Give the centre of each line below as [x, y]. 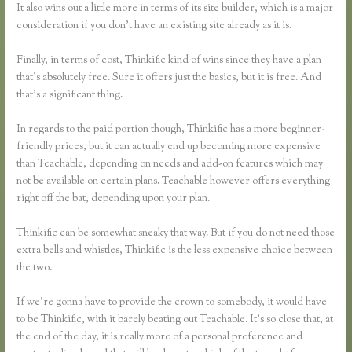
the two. [35, 268]
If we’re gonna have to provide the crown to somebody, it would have [172, 302]
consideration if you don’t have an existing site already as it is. [154, 26]
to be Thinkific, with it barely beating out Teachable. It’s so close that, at [175, 319]
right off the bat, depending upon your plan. [114, 199]
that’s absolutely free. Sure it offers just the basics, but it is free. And [169, 78]
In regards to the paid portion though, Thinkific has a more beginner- [171, 130]
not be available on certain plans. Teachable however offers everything [174, 181]
